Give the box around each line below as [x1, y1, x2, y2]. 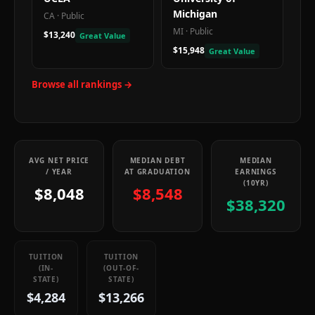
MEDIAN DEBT [129, 155, 186, 165]
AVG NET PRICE [28, 155, 90, 165]
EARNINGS [235, 167, 277, 176]
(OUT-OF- [103, 263, 139, 273]
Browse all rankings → [32, 78, 132, 91]
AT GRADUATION [124, 167, 191, 176]
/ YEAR [46, 167, 72, 176]
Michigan [173, 7, 217, 20]
